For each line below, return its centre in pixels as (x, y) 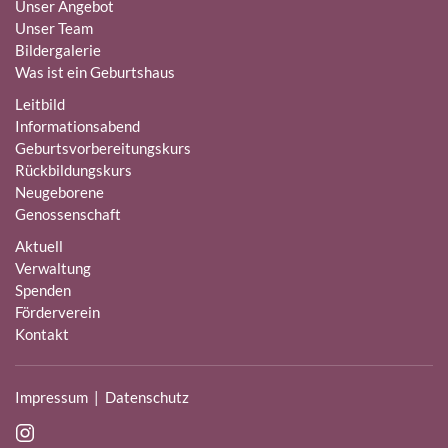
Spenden (43, 290)
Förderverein (57, 312)
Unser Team (54, 28)
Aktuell (39, 246)
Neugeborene (59, 192)
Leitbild (40, 104)
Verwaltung (53, 268)
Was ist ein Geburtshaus (95, 72)
